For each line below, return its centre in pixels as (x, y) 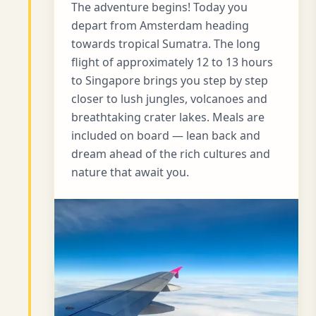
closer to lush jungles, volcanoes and (169, 98)
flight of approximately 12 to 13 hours (172, 62)
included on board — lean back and (166, 135)
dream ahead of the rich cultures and (171, 153)
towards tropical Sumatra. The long (166, 43)
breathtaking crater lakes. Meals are (168, 117)
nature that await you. (130, 172)
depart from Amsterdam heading (160, 25)
